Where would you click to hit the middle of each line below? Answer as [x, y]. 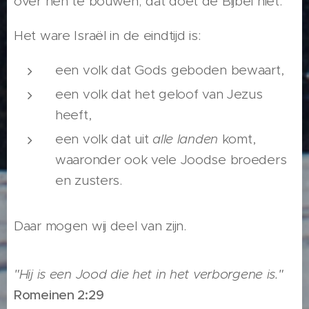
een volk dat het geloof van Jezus [159, 94]
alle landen [186, 139]
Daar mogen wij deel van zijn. [100, 226]
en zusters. [89, 181]
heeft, [73, 115]
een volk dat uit [104, 139]
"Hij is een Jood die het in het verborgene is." [149, 275]
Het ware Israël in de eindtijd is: [107, 36]
